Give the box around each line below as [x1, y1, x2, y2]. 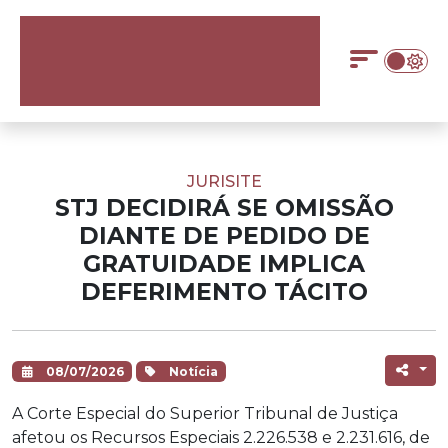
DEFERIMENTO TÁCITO [80, 277, 368, 306]
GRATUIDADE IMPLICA [83, 249, 365, 278]
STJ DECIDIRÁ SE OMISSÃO [54, 193, 394, 222]
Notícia [166, 363, 219, 379]
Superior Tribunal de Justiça [170, 404, 398, 423]
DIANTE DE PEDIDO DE [78, 221, 370, 250]
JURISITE [186, 172, 262, 191]
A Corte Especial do [12, 404, 170, 423]
